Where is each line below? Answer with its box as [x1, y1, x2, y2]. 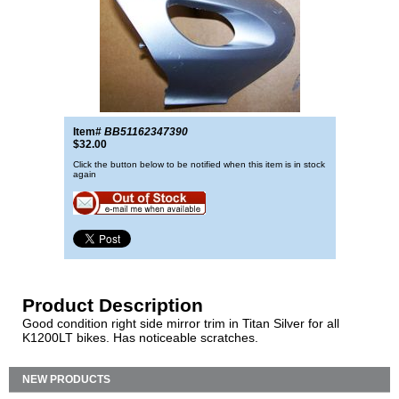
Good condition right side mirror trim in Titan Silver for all [22, 316, 339, 330]
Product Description [22, 295, 203, 315]
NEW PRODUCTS [22, 373, 110, 386]
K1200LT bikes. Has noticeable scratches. [22, 330, 258, 345]
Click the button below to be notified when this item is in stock [72, 159, 325, 169]
